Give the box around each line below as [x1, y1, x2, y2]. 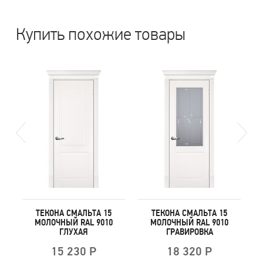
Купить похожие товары [16, 23, 186, 45]
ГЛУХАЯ [59, 225, 88, 238]
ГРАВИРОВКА [166, 225, 213, 238]
